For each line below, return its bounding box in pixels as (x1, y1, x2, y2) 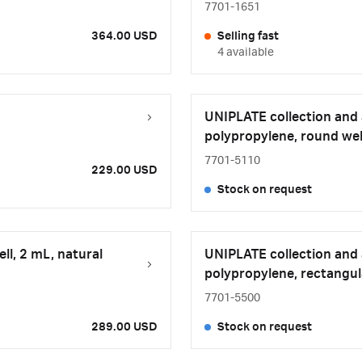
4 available (217, 46, 274, 59)
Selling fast (217, 30, 279, 43)
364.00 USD (91, 30, 158, 43)
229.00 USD (91, 164, 158, 177)
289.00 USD (91, 321, 158, 334)
